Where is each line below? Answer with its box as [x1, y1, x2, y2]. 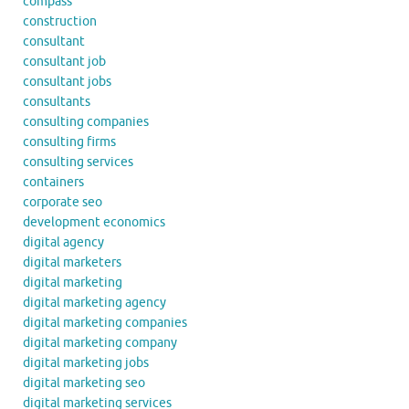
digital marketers [23, 254, 121, 270]
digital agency [23, 234, 104, 250]
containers [23, 173, 84, 190]
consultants [23, 93, 90, 110]
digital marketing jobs [23, 354, 149, 371]
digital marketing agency [23, 294, 166, 310]
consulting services [23, 153, 133, 170]
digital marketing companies [23, 314, 187, 330]
